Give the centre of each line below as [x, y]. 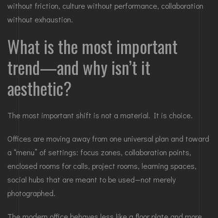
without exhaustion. [40, 19]
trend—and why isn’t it [79, 67]
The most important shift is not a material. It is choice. [100, 115]
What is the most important [92, 46]
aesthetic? [39, 88]
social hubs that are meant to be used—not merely [91, 180]
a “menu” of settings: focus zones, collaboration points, [99, 152]
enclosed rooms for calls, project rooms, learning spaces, [102, 166]
